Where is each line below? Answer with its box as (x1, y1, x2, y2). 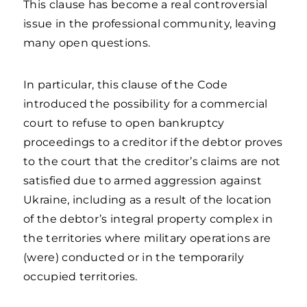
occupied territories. (23, 270, 138, 283)
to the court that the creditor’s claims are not (23, 155, 281, 168)
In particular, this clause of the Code (23, 78, 228, 91)
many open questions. (23, 36, 151, 49)
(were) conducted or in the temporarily (23, 251, 244, 264)
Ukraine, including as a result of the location (23, 193, 272, 206)
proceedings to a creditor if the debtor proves (23, 136, 283, 149)
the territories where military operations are (23, 232, 271, 245)
